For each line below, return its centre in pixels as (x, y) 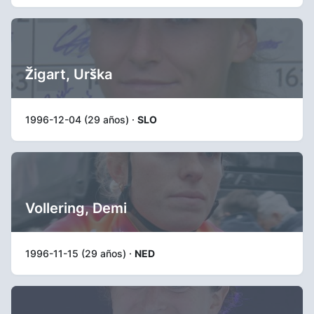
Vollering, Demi (76, 208)
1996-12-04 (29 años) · (81, 120)
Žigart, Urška (69, 74)
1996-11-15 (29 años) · (80, 253)
